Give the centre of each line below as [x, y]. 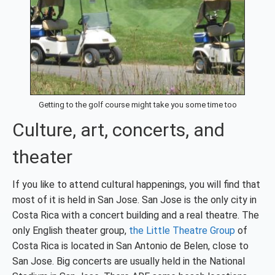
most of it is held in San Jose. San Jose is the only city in [134, 200]
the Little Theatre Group [182, 230]
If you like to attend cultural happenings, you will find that [136, 184]
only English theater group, [71, 230]
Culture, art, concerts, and [118, 130]
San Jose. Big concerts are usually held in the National [129, 261]
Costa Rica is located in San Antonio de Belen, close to [130, 246]
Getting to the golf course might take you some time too [137, 105]
